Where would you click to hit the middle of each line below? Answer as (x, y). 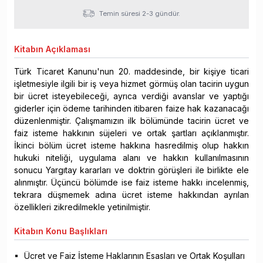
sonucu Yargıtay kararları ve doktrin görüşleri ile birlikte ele (131, 170)
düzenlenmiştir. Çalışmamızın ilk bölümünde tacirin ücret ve (131, 121)
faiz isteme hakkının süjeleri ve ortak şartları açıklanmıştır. (131, 133)
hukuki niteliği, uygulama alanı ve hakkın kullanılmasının (131, 158)
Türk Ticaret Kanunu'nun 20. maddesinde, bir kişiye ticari (131, 72)
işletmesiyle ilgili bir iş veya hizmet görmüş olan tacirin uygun (131, 84)
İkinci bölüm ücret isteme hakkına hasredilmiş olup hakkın (131, 146)
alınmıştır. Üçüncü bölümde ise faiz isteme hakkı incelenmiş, (131, 183)
